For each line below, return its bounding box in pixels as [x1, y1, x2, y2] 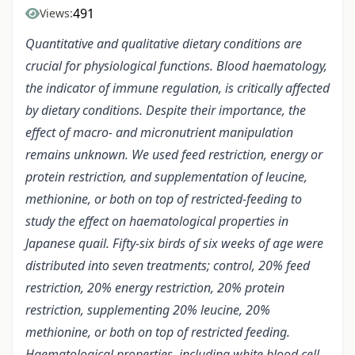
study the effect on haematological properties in [25, 212, 288, 231]
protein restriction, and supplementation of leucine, [25, 168, 307, 186]
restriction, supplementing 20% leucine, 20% [25, 301, 270, 319]
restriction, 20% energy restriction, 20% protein [25, 279, 284, 297]
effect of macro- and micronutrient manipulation [25, 124, 293, 142]
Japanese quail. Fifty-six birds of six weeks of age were [25, 235, 323, 253]
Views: [40, 6, 73, 21]
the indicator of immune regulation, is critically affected [25, 79, 330, 97]
